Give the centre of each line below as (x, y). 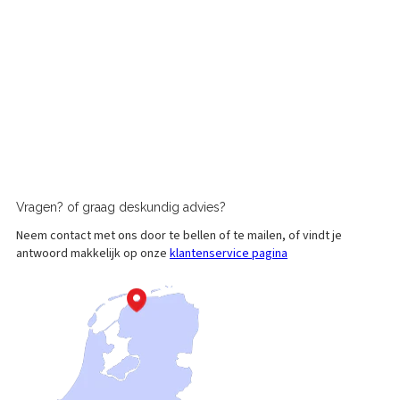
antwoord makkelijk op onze (93, 254)
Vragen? (42, 208)
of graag (93, 208)
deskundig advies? (172, 208)
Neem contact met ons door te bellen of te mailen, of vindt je (179, 236)
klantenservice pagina (229, 254)
